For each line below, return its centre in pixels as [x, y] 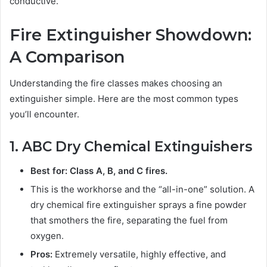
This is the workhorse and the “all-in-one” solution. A [142, 189]
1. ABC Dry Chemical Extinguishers [131, 147]
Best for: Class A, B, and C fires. [99, 170]
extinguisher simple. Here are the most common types [124, 99]
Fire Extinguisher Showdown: [131, 35]
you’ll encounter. [44, 114]
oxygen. [47, 235]
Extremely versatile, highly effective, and [139, 254]
